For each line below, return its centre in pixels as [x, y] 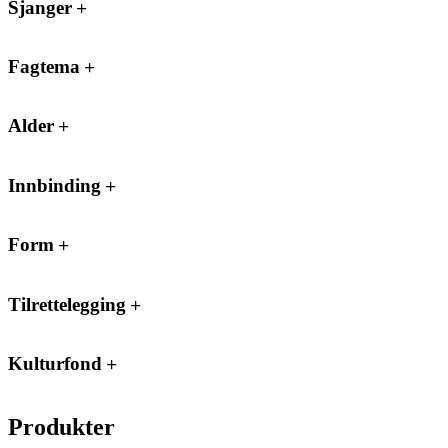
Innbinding [57, 185]
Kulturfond [57, 364]
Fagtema [46, 67]
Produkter [61, 426]
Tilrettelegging [69, 304]
